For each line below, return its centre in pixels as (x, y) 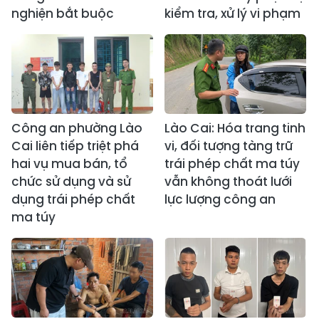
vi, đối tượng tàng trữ (229, 146)
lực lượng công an (220, 200)
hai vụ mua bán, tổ (69, 164)
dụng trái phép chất (73, 200)
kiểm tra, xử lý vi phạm (232, 14)
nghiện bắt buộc (63, 14)
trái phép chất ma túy (232, 164)
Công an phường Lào (77, 129)
